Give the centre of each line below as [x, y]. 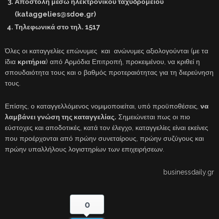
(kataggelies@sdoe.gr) [55, 14]
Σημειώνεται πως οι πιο [153, 117]
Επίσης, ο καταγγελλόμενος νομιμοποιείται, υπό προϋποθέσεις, [103, 106]
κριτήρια [32, 62]
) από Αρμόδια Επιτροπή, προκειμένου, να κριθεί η [123, 62]
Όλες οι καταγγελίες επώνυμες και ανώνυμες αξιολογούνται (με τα [107, 51]
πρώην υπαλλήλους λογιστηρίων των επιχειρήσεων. [85, 149]
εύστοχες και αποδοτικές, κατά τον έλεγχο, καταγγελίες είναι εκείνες [107, 128]
